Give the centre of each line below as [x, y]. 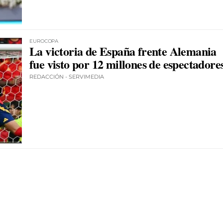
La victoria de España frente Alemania [123, 51]
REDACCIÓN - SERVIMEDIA [67, 76]
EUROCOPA [44, 41]
